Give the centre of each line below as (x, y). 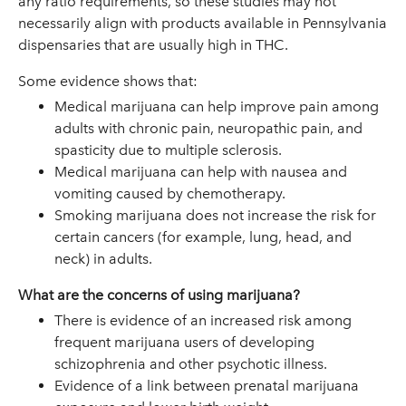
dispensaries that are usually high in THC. (153, 45)
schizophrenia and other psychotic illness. (191, 364)
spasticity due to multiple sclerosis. (168, 150)
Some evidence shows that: (108, 81)
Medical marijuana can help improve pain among (217, 106)
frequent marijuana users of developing (184, 342)
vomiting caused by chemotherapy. (170, 193)
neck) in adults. (103, 259)
